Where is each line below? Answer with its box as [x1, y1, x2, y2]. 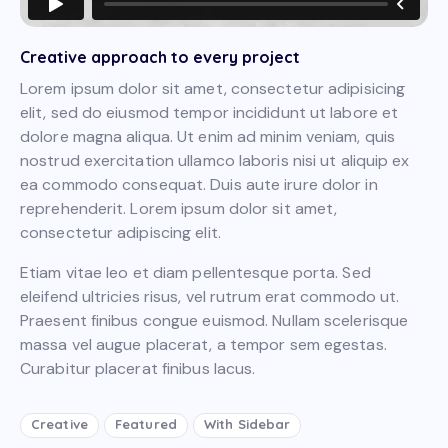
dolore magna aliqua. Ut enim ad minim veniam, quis [20, 126, 396, 148]
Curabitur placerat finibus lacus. [20, 358, 256, 380]
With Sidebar [204, 415, 291, 432]
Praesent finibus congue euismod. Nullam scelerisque [20, 310, 409, 332]
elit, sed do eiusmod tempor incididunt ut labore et [20, 102, 399, 124]
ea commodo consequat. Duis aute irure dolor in [20, 174, 378, 196]
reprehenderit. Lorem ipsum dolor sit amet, [20, 198, 338, 220]
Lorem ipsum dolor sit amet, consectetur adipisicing [20, 78, 406, 100]
